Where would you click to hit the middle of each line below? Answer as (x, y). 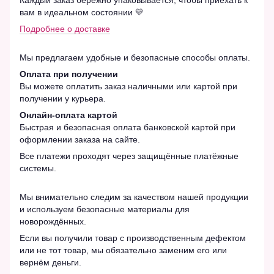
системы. (38, 168)
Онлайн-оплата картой (68, 115)
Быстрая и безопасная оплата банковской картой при (128, 127)
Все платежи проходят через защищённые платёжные (129, 156)
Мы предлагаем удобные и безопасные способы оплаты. (135, 57)
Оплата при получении (69, 74)
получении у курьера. (63, 98)
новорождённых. (53, 221)
